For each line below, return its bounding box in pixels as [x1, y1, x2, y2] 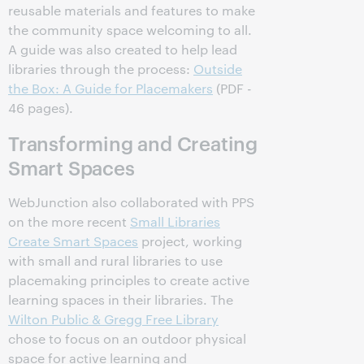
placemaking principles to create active [8, 271, 249, 289]
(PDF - [213, 80, 252, 97]
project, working [138, 232, 242, 250]
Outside [193, 60, 242, 78]
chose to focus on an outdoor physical [8, 330, 246, 348]
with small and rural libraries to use [8, 252, 223, 270]
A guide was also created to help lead [8, 41, 237, 58]
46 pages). [8, 99, 73, 117]
